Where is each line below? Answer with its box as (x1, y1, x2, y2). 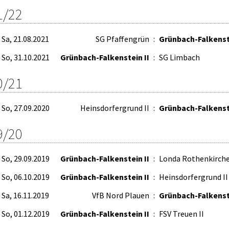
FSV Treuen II (159, 209, 204, 219)
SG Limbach (159, 52, 200, 62)
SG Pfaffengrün (96, 34, 149, 44)
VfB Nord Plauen (92, 190, 149, 200)
